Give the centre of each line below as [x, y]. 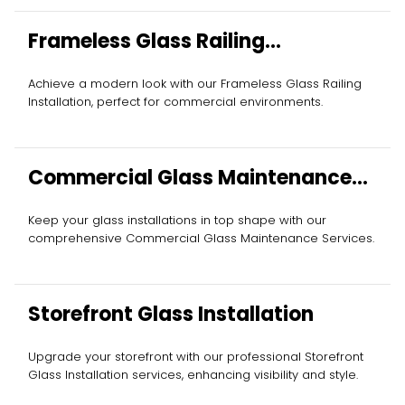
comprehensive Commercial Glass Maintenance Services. [201, 239]
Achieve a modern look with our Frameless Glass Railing [195, 84]
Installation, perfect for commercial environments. [175, 102]
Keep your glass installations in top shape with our [177, 221]
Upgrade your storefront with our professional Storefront [196, 357]
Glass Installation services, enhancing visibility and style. [193, 375]
